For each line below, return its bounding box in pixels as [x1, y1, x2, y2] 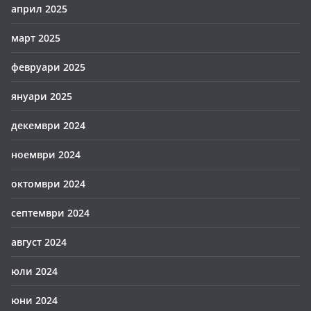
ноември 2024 [11, 148, 81, 161]
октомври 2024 [11, 177, 85, 190]
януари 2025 [11, 90, 72, 103]
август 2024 [11, 235, 67, 249]
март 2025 [11, 31, 60, 44]
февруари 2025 [11, 60, 85, 74]
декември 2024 [11, 119, 85, 132]
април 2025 [11, 2, 67, 15]
